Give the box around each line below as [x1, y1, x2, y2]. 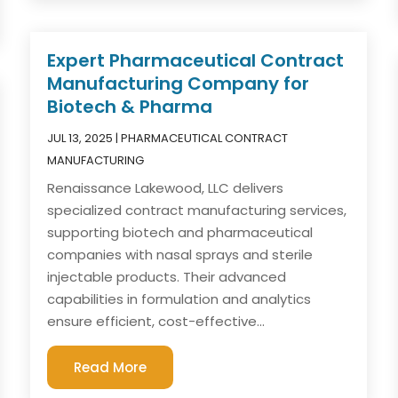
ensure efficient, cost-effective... [47, 312, 266, 331]
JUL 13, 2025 [47, 130, 114, 147]
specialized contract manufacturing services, [47, 201, 347, 220]
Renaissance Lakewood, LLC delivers [47, 179, 284, 198]
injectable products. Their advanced [47, 267, 287, 287]
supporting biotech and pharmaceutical [47, 223, 314, 243]
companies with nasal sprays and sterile [47, 245, 314, 265]
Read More [74, 358, 147, 378]
